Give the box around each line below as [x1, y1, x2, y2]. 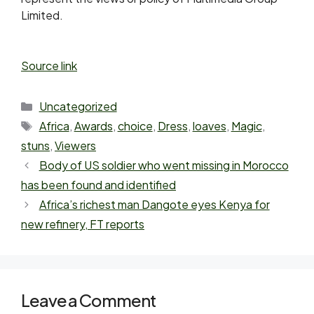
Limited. [21, 7, 63, 22]
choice [117, 118, 153, 133]
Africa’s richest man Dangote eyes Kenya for [39, 196, 270, 212]
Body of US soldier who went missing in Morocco [39, 157, 289, 172]
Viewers [55, 137, 96, 153]
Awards [74, 118, 113, 133]
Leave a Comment [21, 289, 156, 310]
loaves [192, 118, 226, 133]
